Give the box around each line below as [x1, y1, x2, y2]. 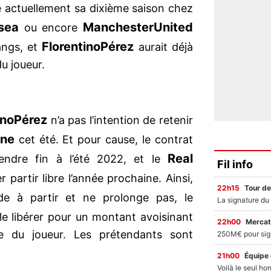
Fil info [217, 157, 253, 171]
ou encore [19, 21, 83, 34]
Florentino [42, 39, 101, 54]
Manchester [83, 20, 154, 35]
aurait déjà [134, 41, 193, 54]
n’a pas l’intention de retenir [47, 114, 193, 127]
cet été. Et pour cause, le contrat [14, 133, 194, 146]
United [154, 20, 194, 35]
